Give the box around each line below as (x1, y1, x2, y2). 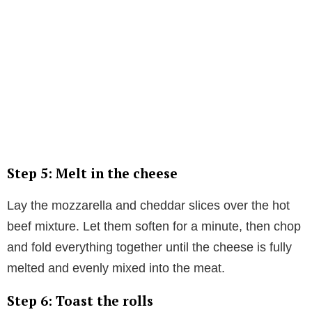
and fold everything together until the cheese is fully (7, 240, 292, 254)
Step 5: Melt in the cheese (7, 164, 178, 182)
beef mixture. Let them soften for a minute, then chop (7, 219, 301, 233)
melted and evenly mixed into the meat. (7, 260, 225, 275)
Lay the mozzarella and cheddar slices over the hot (7, 198, 290, 212)
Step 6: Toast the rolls (7, 291, 153, 309)
